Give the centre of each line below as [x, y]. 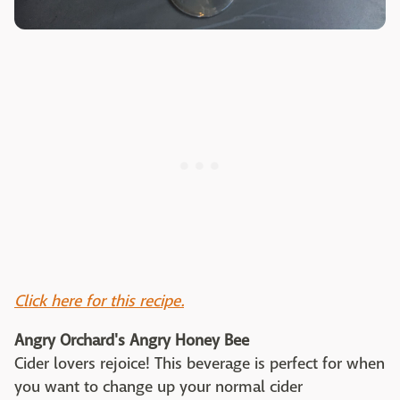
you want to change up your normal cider [158, 387]
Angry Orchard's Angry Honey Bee [132, 341]
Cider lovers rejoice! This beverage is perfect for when [200, 364]
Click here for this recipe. [99, 301]
